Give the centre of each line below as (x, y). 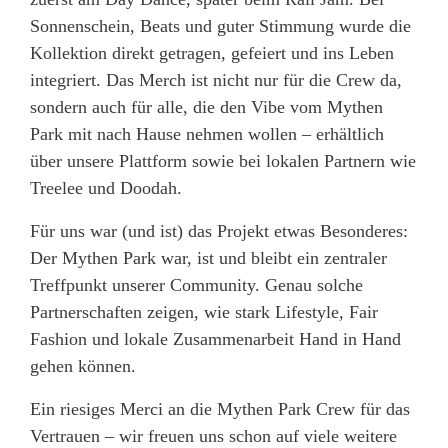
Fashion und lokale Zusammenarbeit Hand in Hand (215, 338)
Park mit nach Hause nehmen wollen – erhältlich (207, 133)
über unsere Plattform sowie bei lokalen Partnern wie (223, 160)
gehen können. (83, 365)
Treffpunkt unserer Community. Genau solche (196, 284)
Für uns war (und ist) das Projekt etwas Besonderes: (219, 230)
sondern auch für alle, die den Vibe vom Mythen (206, 106)
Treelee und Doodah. (106, 187)
